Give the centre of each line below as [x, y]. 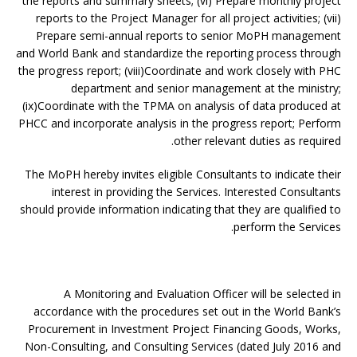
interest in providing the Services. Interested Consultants [196, 192]
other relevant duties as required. [257, 141]
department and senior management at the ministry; [206, 88]
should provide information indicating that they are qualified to [180, 209]
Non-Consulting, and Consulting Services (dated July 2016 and [183, 346]
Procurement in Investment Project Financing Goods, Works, [184, 329]
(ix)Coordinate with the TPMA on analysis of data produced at [182, 106]
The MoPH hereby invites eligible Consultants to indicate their [183, 174]
